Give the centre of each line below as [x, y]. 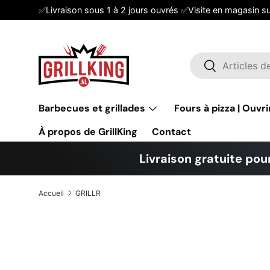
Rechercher [230, 65]
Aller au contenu [89, 22]
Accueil [51, 193]
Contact [171, 132]
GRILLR [88, 193]
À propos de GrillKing [88, 132]
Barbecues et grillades [92, 108]
